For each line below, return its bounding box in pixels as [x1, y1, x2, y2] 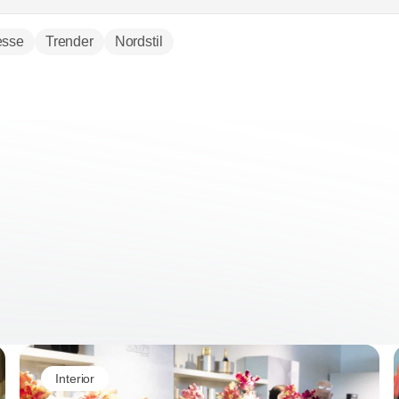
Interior [55, 370, 95, 386]
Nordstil [114, 34, 163, 50]
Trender [45, 34, 94, 50]
